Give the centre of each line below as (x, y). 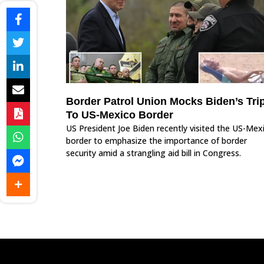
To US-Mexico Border (120, 115)
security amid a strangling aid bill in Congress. (154, 153)
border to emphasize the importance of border (156, 141)
